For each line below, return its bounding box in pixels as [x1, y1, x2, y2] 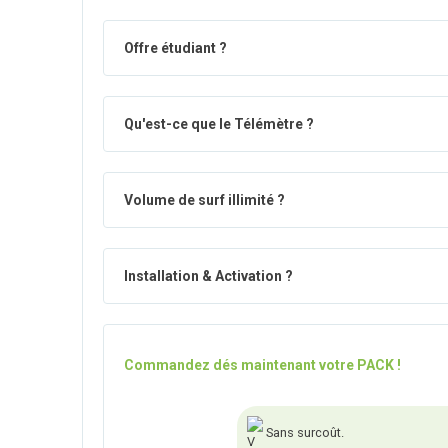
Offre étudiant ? [124, 39, 227, 56]
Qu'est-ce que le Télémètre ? [124, 115, 314, 132]
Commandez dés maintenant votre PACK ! [124, 356, 401, 373]
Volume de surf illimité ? [124, 191, 285, 208]
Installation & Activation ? [124, 267, 293, 284]
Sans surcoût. [262, 425, 344, 441]
